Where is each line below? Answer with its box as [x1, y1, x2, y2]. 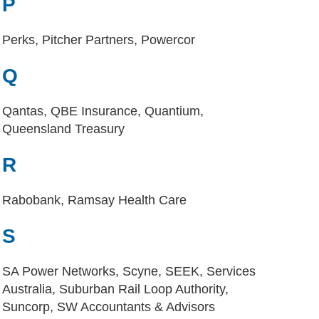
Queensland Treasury [2, 122, 125, 136]
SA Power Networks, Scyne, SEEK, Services [2, 264, 256, 278]
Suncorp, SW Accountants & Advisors [2, 300, 215, 314]
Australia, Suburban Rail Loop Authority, [2, 282, 229, 296]
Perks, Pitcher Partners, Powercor [2, 33, 195, 47]
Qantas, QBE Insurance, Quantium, [2, 104, 204, 118]
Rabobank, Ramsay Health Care [2, 193, 187, 207]
